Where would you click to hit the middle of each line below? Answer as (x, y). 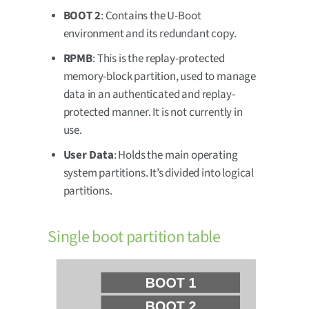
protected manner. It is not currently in (153, 112)
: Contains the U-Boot (151, 16)
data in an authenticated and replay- (149, 94)
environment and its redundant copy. (150, 33)
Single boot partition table (134, 237)
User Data (88, 155)
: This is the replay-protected (159, 58)
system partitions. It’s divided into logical (159, 173)
